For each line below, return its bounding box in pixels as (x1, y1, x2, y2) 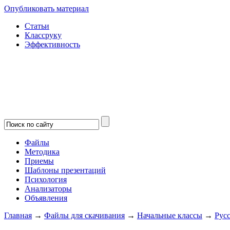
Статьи (25, 22, 49, 30)
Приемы (25, 157, 54, 165)
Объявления (25, 194, 67, 202)
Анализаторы (25, 184, 72, 193)
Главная (4, 211, 32, 220)
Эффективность (25, 40, 80, 49)
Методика (25, 147, 60, 156)
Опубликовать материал (4, 4, 89, 13)
